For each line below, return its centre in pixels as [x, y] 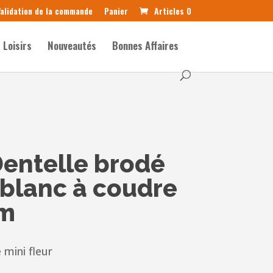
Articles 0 [172, 10]
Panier [116, 10]
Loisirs [18, 45]
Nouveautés [72, 45]
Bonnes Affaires [146, 45]
